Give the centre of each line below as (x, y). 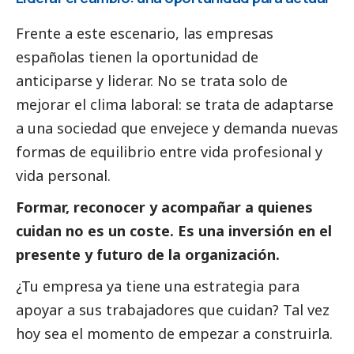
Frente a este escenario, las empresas (145, 33)
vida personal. (63, 175)
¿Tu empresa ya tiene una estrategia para (158, 286)
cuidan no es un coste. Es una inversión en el (174, 230)
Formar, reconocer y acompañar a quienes (164, 207)
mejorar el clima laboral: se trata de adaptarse (175, 104)
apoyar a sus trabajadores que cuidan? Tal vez (173, 309)
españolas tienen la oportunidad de (137, 56)
